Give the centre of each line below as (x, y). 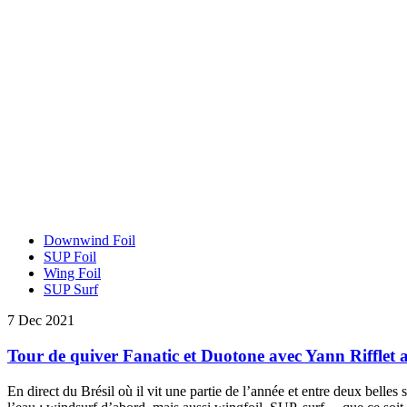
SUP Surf (71, 290)
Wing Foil (72, 273)
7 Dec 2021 (41, 321)
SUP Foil (70, 257)
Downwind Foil (89, 241)
